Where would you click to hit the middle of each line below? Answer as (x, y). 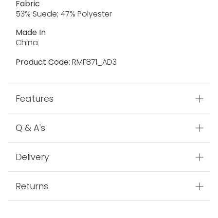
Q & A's (30, 128)
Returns (32, 186)
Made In (31, 33)
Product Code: (43, 62)
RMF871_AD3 (93, 62)
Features (35, 99)
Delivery (32, 157)
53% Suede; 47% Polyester (64, 14)
